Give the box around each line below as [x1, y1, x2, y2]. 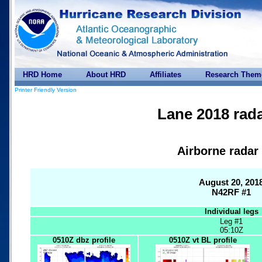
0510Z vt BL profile [168, 235, 237, 244]
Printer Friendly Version [15, 87, 77, 93]
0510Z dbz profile [53, 235, 115, 244]
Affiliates [150, 70, 181, 79]
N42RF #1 [212, 187, 251, 198]
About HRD [86, 70, 126, 79]
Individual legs [204, 206, 258, 216]
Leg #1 [220, 216, 243, 226]
